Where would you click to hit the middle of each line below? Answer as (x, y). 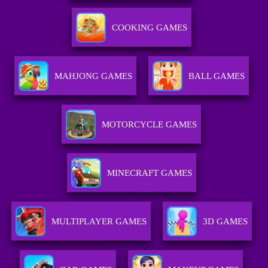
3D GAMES (225, 222)
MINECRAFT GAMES (149, 173)
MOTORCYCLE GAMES (150, 125)
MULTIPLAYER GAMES (99, 222)
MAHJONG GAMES (93, 76)
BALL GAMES (216, 76)
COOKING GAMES (149, 28)
